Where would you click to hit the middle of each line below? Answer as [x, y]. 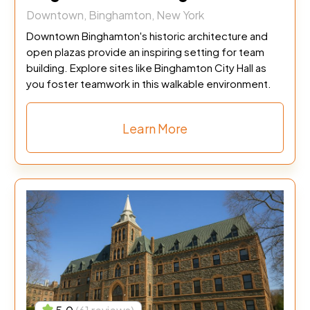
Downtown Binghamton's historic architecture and [147, 36]
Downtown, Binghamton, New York [115, 15]
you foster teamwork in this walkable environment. [148, 83]
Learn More [155, 128]
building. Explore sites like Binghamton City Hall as [146, 67]
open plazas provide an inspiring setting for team [145, 52]
